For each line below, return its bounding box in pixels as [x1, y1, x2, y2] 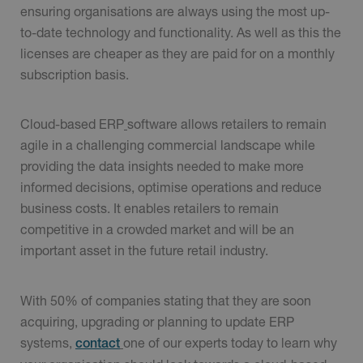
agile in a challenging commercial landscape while [20, 137, 315, 153]
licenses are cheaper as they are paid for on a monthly [20, 45, 335, 62]
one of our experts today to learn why [123, 334, 337, 350]
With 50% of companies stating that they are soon [20, 292, 311, 308]
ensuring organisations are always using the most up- [20, 3, 330, 19]
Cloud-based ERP [20, 116, 124, 132]
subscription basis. [20, 66, 129, 83]
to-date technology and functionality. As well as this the [20, 24, 341, 41]
